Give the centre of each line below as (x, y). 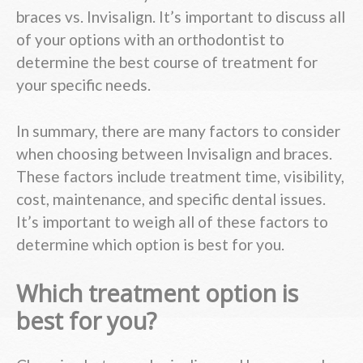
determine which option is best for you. (150, 244)
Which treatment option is (157, 293)
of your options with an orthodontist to (150, 40)
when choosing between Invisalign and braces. (174, 153)
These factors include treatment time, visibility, (180, 176)
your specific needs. (83, 85)
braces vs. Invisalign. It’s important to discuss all (181, 17)
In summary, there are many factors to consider (178, 130)
